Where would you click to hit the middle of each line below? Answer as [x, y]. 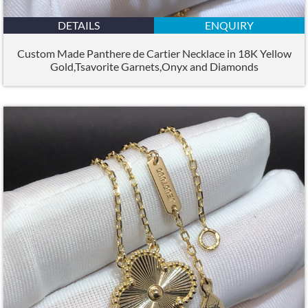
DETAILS [79, 25]
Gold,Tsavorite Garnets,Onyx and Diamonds [154, 66]
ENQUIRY [229, 25]
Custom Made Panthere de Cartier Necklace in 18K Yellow [154, 53]
